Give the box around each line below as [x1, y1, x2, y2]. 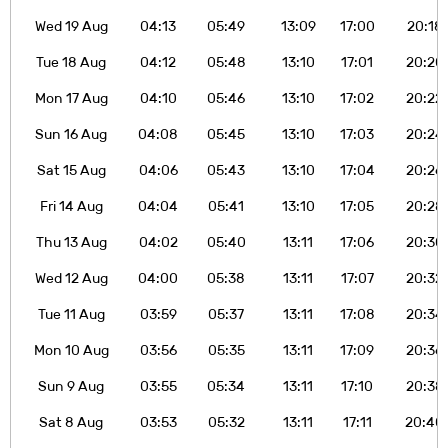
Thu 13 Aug [35, 232, 107, 251]
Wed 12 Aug [34, 268, 108, 287]
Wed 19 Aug [34, 16, 108, 35]
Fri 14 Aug [39, 196, 103, 215]
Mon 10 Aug [33, 340, 109, 359]
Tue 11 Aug [37, 304, 105, 323]
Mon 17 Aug [34, 88, 108, 107]
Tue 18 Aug [36, 52, 106, 71]
